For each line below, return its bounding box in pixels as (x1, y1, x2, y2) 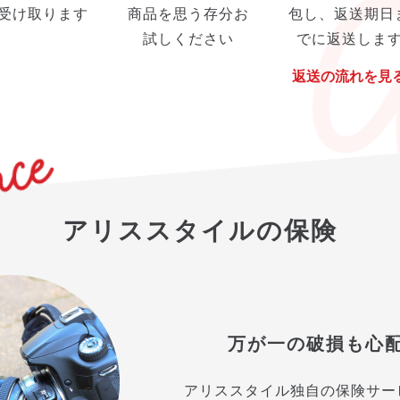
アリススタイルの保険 (62, 214, 337, 248)
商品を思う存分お (128, 4, 249, 24)
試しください (143, 29, 234, 49)
